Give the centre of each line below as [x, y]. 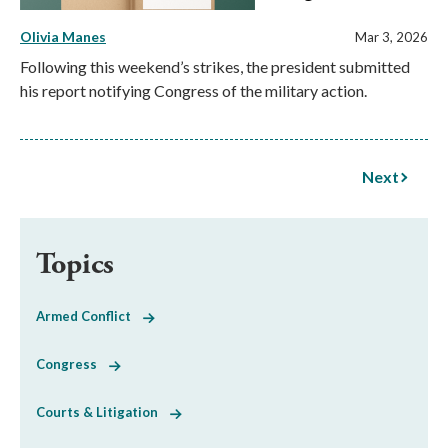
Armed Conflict [89, 316]
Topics [75, 265]
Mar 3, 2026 [391, 37]
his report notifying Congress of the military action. [193, 91]
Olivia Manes [63, 37]
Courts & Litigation [103, 412]
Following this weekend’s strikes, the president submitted [215, 67]
